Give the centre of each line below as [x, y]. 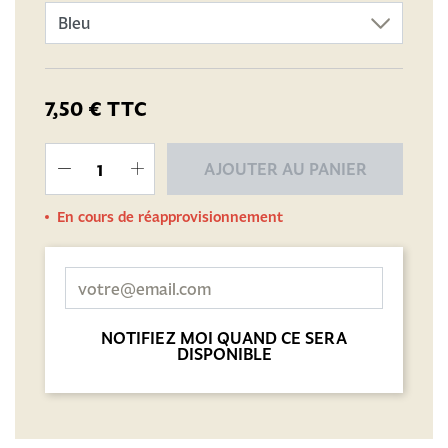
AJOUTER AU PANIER [285, 169]
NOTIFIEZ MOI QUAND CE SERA [224, 338]
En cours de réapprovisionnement [170, 216]
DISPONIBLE [224, 354]
